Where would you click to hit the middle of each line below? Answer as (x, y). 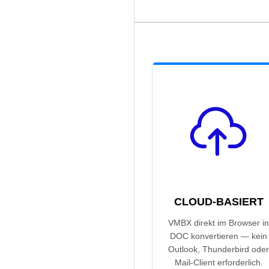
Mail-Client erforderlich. (219, 263)
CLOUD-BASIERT (219, 202)
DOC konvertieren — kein (219, 236)
